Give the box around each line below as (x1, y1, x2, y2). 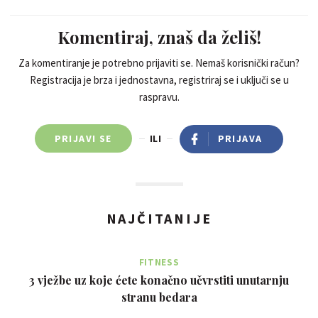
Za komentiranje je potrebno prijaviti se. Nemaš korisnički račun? (18, 56, 300, 70)
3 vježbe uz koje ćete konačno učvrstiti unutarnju (29, 273, 289, 288)
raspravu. (138, 90, 180, 104)
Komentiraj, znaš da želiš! (57, 26, 261, 49)
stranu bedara (121, 290, 197, 305)
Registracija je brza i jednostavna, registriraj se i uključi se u (29, 73, 289, 87)
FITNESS (138, 256, 180, 269)
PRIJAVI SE (54, 132, 112, 146)
